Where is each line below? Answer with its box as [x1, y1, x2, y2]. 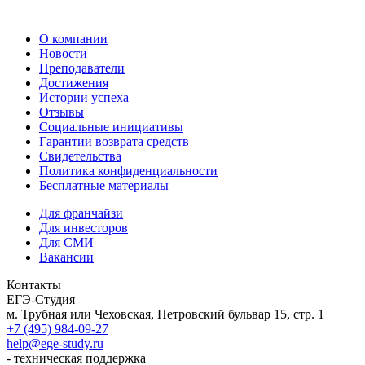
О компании [39, 32, 108, 46]
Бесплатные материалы [39, 178, 169, 193]
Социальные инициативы [39, 120, 183, 134]
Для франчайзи [39, 206, 123, 221]
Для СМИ [39, 235, 94, 250]
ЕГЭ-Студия [7, 292, 75, 307]
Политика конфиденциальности [39, 164, 218, 178]
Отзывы [39, 105, 84, 120]
